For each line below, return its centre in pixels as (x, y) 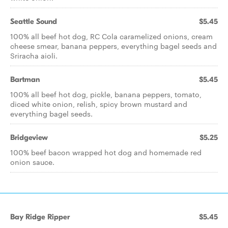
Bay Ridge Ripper (40, 217)
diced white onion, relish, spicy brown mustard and (99, 104)
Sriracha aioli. (34, 55)
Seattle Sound (34, 21)
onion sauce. (32, 162)
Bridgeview (29, 137)
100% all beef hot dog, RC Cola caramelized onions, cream (111, 36)
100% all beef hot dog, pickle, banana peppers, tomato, (106, 94)
